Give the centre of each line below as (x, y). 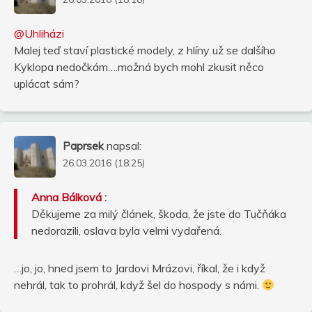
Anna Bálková (67, 197)
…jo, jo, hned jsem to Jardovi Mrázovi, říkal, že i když (140, 268)
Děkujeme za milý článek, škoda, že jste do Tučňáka (159, 213)
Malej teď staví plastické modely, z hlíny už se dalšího (145, 50)
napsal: (124, 145)
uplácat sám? (47, 83)
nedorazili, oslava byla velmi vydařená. (126, 230)
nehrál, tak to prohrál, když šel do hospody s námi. (138, 284)
